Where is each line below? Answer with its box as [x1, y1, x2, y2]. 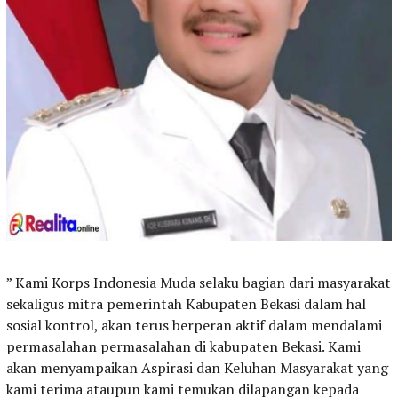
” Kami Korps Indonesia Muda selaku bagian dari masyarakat [6, 273, 391, 293]
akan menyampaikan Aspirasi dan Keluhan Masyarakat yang [6, 358, 388, 378]
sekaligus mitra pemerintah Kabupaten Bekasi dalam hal [6, 294, 366, 314]
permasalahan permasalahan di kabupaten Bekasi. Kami [6, 337, 361, 357]
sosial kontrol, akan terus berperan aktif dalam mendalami [6, 315, 382, 336]
